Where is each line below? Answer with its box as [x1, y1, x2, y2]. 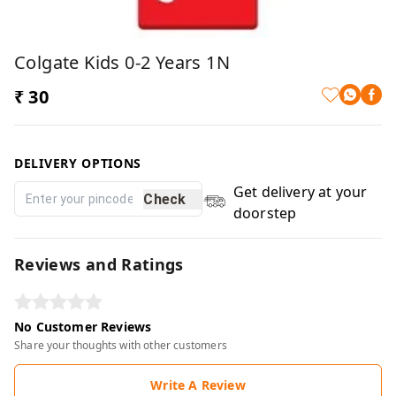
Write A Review [150, 377, 246, 394]
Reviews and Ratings [14, 254, 184, 276]
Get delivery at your [232, 182, 368, 202]
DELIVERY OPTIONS [14, 155, 142, 172]
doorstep [232, 203, 297, 224]
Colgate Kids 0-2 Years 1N [14, 50, 230, 75]
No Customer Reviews [14, 318, 152, 336]
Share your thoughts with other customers [14, 338, 227, 354]
